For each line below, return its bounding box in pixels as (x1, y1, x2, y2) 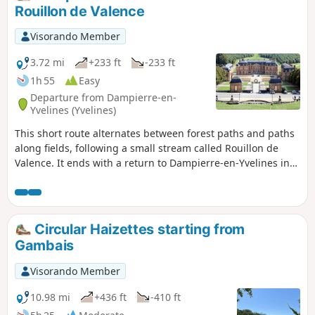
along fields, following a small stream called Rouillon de (15, 141, 278, 155)
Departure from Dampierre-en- (30, 91, 176, 105)
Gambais (15, 237, 74, 255)
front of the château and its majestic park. (15, 170, 213, 184)
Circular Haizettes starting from (31, 220, 245, 238)
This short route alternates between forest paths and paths (15, 126, 295, 140)
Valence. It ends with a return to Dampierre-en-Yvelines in (15, 155, 290, 169)
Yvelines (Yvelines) (30, 103, 116, 117)
